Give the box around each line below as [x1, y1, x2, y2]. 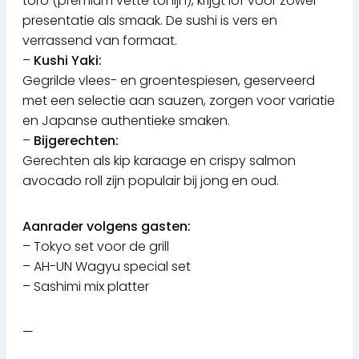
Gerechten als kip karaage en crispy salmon [22, 151, 296, 171]
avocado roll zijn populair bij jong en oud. [22, 171, 279, 191]
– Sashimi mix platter [22, 277, 149, 296]
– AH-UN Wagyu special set [22, 257, 191, 276]
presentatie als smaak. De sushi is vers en [22, 11, 277, 30]
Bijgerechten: [34, 131, 119, 151]
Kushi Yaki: [34, 51, 102, 71]
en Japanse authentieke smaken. [22, 111, 230, 131]
